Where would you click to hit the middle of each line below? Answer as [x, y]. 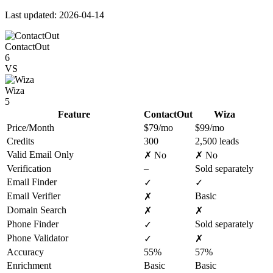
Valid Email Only [40, 154]
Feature [74, 114]
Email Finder [32, 182]
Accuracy [25, 252]
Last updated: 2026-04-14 [55, 15]
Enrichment [29, 265]
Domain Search [37, 210]
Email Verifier [34, 196]
